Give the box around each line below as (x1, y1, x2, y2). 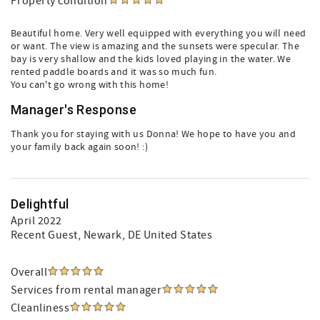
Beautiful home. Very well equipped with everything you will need (11, 27, 306, 40)
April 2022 (11, 214, 62, 228)
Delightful (11, 196, 69, 211)
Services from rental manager (11, 283, 162, 297)
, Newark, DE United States (77, 228, 213, 242)
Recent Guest (11, 228, 78, 242)
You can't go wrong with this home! (11, 79, 169, 91)
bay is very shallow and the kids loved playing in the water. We (11, 53, 291, 66)
